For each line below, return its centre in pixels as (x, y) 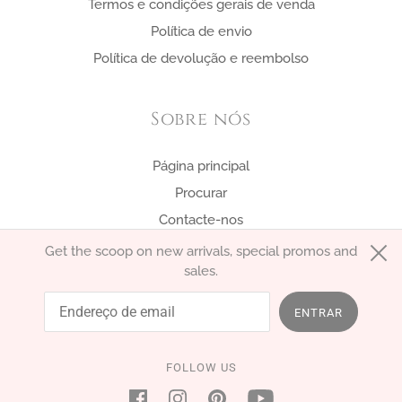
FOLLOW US (201, 367)
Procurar (201, 193)
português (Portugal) (128, 283)
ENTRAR (319, 312)
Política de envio (201, 31)
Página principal (201, 166)
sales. (201, 271)
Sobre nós (201, 119)
